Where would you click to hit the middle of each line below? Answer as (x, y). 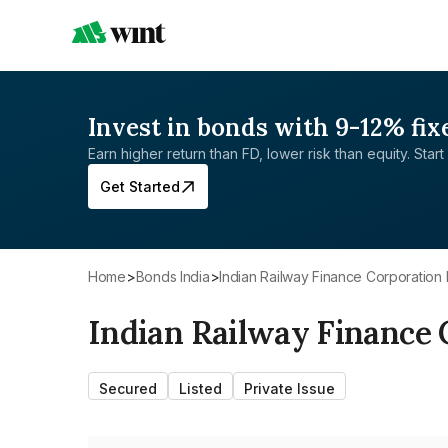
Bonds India (177, 276)
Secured (128, 388)
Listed (200, 388)
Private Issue (289, 388)
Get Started (140, 186)
